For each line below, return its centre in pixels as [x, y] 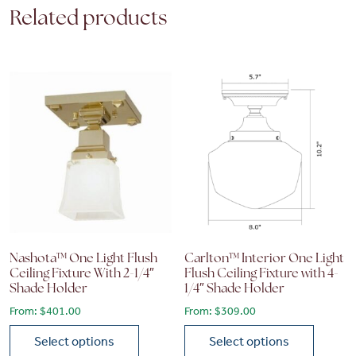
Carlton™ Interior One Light [265, 259]
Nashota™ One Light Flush [83, 259]
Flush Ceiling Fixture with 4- [262, 275]
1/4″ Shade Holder [235, 290]
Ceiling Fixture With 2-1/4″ [82, 275]
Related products [89, 19]
